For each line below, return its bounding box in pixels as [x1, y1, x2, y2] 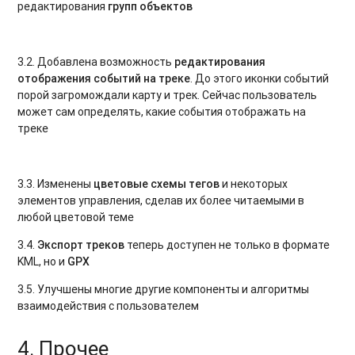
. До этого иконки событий [190, 71, 330, 86]
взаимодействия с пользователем [17, 298, 200, 313]
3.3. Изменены [17, 176, 94, 191]
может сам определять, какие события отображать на [17, 104, 307, 119]
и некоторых [219, 176, 288, 191]
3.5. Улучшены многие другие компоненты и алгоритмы [17, 281, 310, 296]
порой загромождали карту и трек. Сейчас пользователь [17, 87, 318, 102]
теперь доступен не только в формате [124, 237, 330, 252]
